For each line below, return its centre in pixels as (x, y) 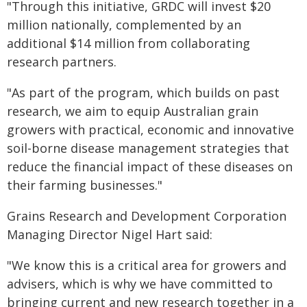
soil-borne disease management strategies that (148, 148)
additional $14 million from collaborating (128, 43)
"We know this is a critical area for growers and (147, 265)
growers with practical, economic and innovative (150, 130)
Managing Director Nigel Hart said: (110, 234)
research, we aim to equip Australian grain (133, 111)
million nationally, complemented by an (124, 25)
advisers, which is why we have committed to (140, 284)
